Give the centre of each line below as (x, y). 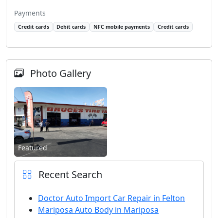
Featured (33, 147)
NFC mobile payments (122, 27)
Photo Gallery (59, 73)
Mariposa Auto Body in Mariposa (98, 209)
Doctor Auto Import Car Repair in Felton (111, 198)
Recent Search (69, 174)
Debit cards (71, 27)
